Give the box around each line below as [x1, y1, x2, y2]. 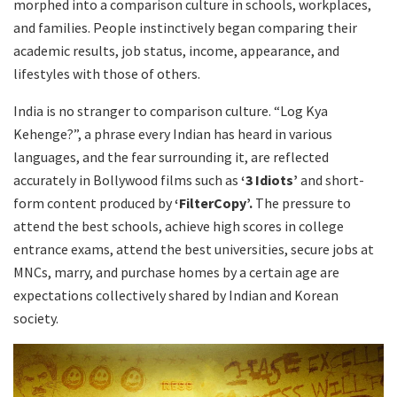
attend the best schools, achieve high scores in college [13, 217, 344, 236]
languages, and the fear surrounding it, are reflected [13, 148, 329, 167]
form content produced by [13, 194, 172, 213]
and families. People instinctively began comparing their [13, 19, 357, 37]
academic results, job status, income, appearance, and [13, 42, 339, 60]
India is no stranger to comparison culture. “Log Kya [13, 102, 328, 121]
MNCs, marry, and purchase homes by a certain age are [13, 263, 339, 282]
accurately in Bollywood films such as [13, 171, 241, 190]
